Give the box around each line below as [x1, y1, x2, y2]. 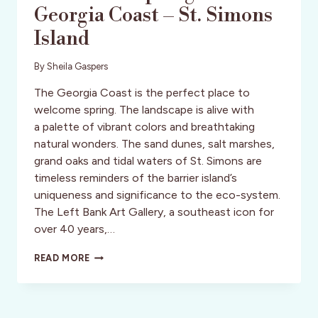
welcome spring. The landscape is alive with [34, 102, 254, 116]
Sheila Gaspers [47, 60, 109, 72]
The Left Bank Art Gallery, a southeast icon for [34, 204, 274, 219]
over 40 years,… [34, 221, 115, 236]
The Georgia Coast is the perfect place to [34, 85, 250, 99]
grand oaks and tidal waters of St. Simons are [34, 153, 262, 168]
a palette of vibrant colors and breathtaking [34, 119, 255, 133]
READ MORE [34, 252, 90, 263]
